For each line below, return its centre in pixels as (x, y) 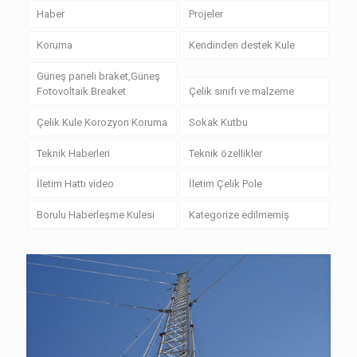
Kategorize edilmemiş (239, 215)
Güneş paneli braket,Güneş (98, 76)
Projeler (206, 14)
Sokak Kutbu (218, 122)
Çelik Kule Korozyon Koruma (102, 122)
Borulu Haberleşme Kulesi (95, 215)
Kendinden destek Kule (241, 45)
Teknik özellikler (225, 153)
